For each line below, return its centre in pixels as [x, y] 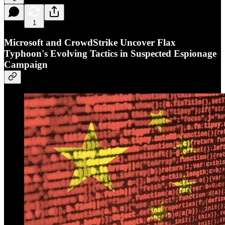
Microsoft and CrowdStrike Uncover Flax [90, 43]
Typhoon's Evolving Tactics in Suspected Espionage [110, 54]
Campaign [26, 65]
